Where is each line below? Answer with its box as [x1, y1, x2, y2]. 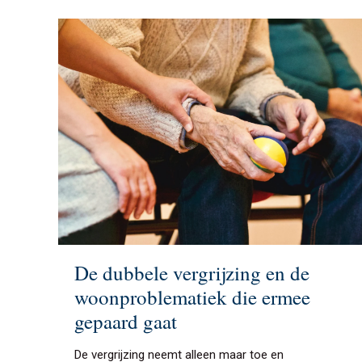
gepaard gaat [74, 307, 177, 335]
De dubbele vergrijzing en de [74, 259, 309, 286]
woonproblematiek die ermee [74, 283, 310, 310]
